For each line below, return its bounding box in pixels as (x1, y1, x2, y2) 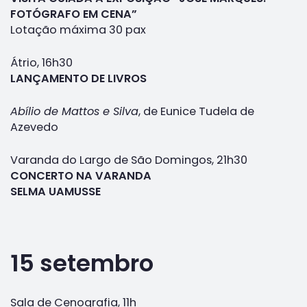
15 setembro (10, 246, 153, 280)
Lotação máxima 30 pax (10, 21, 146, 38)
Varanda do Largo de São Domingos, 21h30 (10, 151, 247, 168)
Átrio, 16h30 (10, 54, 73, 71)
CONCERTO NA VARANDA (10, 167, 151, 184)
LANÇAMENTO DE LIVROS (10, 70, 147, 86)
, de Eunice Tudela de (138, 103, 254, 119)
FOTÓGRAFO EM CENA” (10, 5, 137, 22)
